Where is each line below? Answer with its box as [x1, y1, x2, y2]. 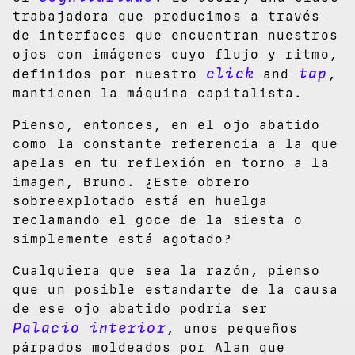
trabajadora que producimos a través [13, 8, 321, 24]
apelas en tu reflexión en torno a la [13, 155, 330, 170]
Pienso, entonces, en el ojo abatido [13, 116, 321, 132]
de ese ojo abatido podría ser [13, 300, 268, 316]
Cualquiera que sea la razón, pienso [13, 262, 321, 278]
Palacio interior [13, 319, 166, 337]
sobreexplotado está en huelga [13, 193, 268, 208]
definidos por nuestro [13, 66, 207, 82]
